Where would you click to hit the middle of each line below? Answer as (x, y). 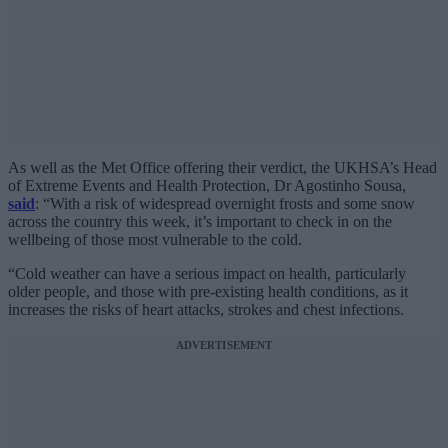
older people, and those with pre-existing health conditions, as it (208, 292)
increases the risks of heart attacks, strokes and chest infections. (206, 310)
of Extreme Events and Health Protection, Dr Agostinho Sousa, (207, 186)
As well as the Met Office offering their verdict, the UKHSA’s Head (222, 168)
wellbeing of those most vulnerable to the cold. (155, 240)
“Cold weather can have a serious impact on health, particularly (207, 274)
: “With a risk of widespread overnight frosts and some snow (225, 204)
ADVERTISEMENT (224, 345)
